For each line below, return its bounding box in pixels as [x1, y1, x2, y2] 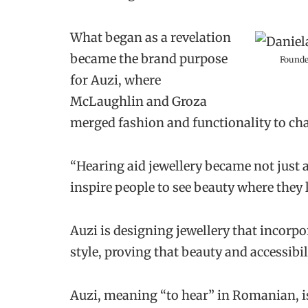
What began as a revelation [70, 29, 231, 45]
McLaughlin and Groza [70, 93, 207, 109]
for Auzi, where [70, 71, 161, 88]
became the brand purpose [70, 50, 228, 67]
